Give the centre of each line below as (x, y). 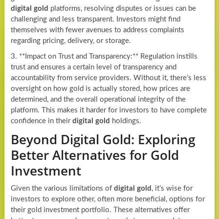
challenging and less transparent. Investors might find (95, 19)
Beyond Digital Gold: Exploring (103, 139)
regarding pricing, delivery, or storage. (71, 41)
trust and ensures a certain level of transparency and (93, 67)
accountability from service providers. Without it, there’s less (108, 78)
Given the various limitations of (62, 188)
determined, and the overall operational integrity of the (98, 99)
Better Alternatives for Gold (95, 155)
